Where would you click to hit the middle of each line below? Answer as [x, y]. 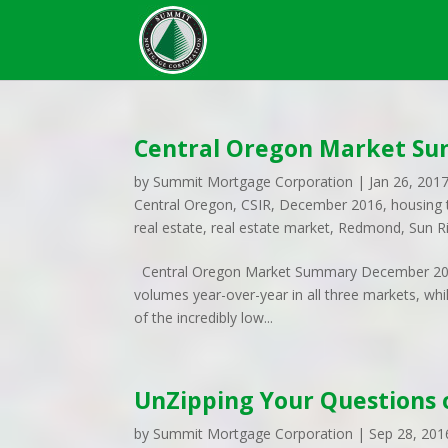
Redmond [370, 227]
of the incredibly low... [204, 317]
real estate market [271, 227]
